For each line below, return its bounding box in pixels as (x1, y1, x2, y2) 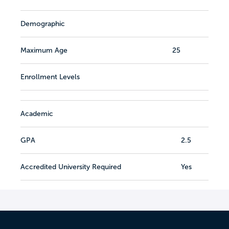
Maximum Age (20, 46, 67, 54)
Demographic (20, 19, 65, 28)
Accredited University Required (20, 163, 121, 171)
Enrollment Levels (20, 73, 80, 81)
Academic (20, 110, 53, 118)
